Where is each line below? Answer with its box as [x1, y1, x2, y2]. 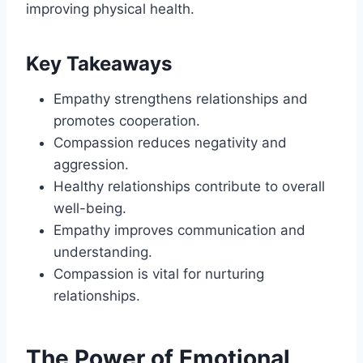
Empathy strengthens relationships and [53, 91, 308, 108]
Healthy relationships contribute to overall [53, 178, 325, 195]
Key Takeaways [26, 52, 172, 76]
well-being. [53, 200, 126, 217]
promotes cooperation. [53, 113, 200, 130]
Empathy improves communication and [53, 222, 305, 239]
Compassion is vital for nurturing [53, 266, 264, 283]
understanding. [53, 244, 152, 261]
